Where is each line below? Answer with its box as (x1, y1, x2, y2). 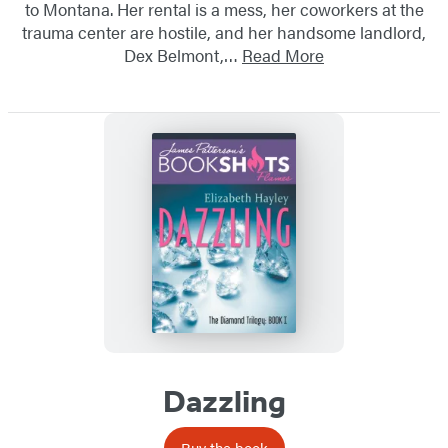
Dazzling (162, 381, 286, 420)
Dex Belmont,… (124, 42, 242, 67)
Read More (242, 42, 324, 67)
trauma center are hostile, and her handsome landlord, (22, 19, 426, 44)
